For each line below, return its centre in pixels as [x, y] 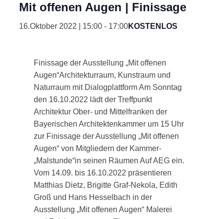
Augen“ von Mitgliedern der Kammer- [97, 149]
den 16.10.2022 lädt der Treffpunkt [93, 100]
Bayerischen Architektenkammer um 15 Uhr [109, 124]
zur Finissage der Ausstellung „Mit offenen [106, 136]
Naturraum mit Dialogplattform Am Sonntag [108, 88]
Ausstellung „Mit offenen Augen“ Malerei [103, 210]
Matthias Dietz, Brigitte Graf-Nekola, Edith [105, 185]
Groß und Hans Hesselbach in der [93, 197]
